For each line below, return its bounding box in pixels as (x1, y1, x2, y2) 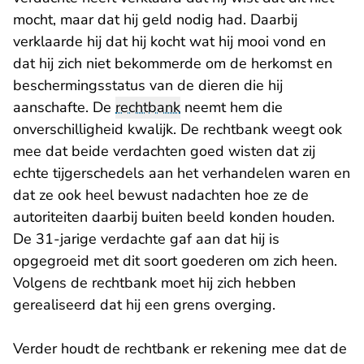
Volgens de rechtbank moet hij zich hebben (13, 273, 296, 293)
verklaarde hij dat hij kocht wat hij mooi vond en (13, 32, 326, 52)
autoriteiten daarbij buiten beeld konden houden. (13, 207, 335, 227)
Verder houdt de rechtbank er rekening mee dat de (13, 339, 347, 359)
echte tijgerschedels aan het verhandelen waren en (13, 163, 350, 184)
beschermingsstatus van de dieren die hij (13, 76, 283, 96)
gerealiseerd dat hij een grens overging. (13, 295, 275, 315)
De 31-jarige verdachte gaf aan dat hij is (13, 229, 279, 249)
